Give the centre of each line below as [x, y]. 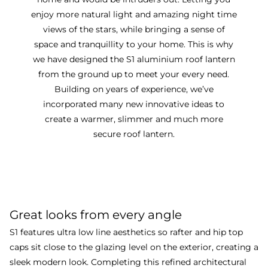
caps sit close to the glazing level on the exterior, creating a [134, 247]
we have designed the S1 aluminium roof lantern [134, 59]
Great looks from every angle [96, 214]
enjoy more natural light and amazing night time [134, 14]
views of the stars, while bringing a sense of [134, 29]
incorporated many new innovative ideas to [134, 104]
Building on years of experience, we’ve [134, 89]
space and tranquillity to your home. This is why [134, 44]
